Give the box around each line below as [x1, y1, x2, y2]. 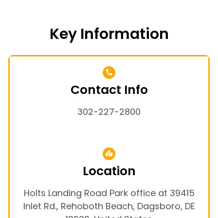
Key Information [49, 23, 169, 44]
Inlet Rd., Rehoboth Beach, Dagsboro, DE [23, 200, 195, 212]
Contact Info [70, 81, 148, 98]
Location [82, 162, 136, 180]
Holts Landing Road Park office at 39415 [23, 186, 195, 199]
